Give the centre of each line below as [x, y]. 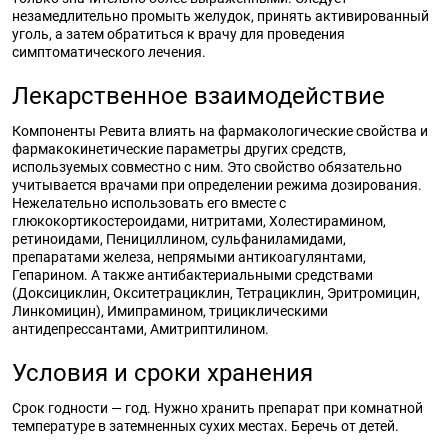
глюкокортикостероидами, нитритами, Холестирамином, [199, 221]
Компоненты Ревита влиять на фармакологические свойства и [220, 131]
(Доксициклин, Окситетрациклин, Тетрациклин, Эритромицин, [216, 293]
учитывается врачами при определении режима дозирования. [217, 185]
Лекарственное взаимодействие [198, 96]
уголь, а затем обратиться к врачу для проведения [178, 34]
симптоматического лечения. [109, 52]
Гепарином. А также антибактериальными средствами [192, 275]
